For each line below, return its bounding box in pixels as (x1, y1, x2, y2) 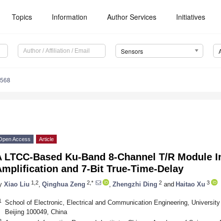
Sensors (120, 47, 143, 56)
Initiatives (176, 12, 206, 22)
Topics (12, 12, 33, 22)
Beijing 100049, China (4, 208, 67, 216)
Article (39, 136, 54, 143)
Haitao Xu (176, 180, 205, 188)
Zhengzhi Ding (112, 180, 157, 188)
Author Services (107, 12, 157, 22)
